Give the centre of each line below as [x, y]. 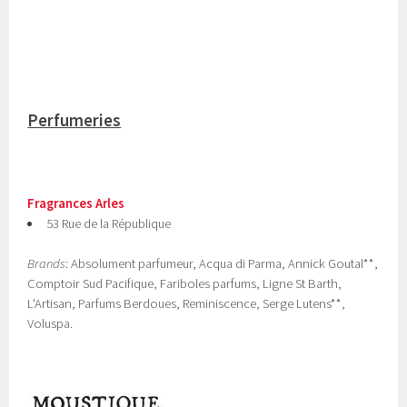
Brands [47, 263]
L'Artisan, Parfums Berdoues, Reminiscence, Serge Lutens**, [187, 303]
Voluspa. [50, 323]
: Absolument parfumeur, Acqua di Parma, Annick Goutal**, [222, 263]
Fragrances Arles [76, 203]
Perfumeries [74, 120]
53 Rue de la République [109, 223]
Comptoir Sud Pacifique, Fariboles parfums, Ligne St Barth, [185, 283]
